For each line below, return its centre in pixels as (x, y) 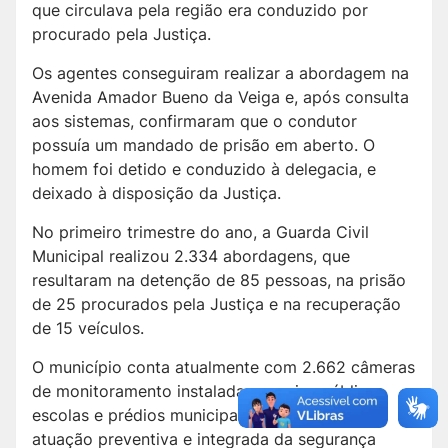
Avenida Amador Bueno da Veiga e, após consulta (220, 97)
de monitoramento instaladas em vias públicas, (210, 391)
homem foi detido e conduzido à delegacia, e (204, 169)
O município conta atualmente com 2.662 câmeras (223, 367)
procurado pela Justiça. (121, 34)
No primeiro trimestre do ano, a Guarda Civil (200, 232)
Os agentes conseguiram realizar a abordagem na (220, 73)
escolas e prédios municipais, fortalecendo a (201, 415)
